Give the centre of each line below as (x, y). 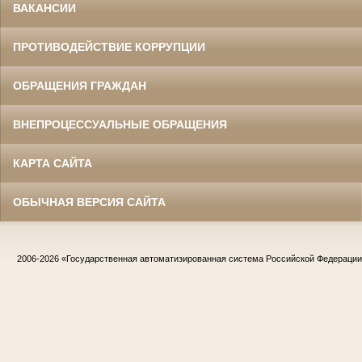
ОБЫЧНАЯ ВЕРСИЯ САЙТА (89, 202)
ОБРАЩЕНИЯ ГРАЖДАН (80, 85)
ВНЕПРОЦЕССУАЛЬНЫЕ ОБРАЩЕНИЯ (120, 124)
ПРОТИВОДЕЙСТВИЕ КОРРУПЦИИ (109, 46)
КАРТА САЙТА (53, 163)
